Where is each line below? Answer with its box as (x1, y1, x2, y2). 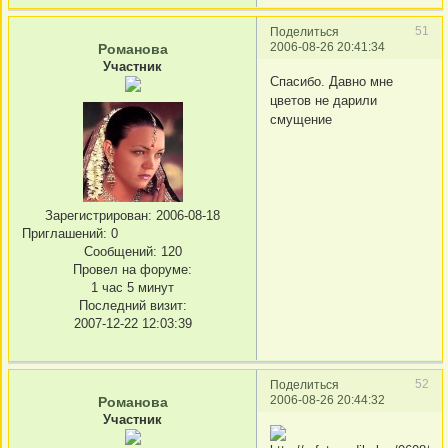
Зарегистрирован (45, 208, 148, 223)
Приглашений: (22, 226, 107, 241)
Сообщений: (83, 244, 157, 259)
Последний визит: (78, 298, 187, 313)
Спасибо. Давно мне (270, 74, 393, 90)
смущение (270, 112, 332, 128)
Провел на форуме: (73, 262, 192, 277)
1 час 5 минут (91, 280, 174, 295)
